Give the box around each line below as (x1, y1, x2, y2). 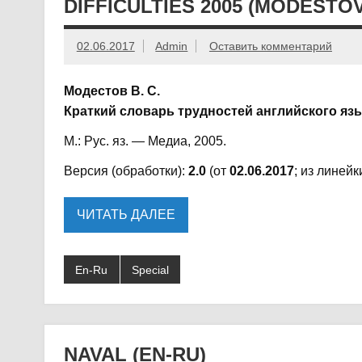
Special (131, 263, 169, 276)
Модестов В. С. (63, 83, 160, 98)
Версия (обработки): (63, 163, 188, 178)
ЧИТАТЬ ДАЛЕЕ (76, 208, 175, 222)
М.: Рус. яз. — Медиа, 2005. (63, 133, 226, 148)
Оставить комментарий (208, 40, 332, 53)
